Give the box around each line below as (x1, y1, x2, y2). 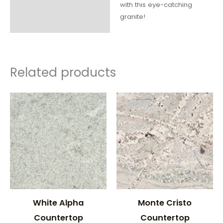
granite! (119, 12, 145, 22)
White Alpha (33, 197, 84, 209)
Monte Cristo (138, 197, 192, 209)
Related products (10, 64, 116, 82)
